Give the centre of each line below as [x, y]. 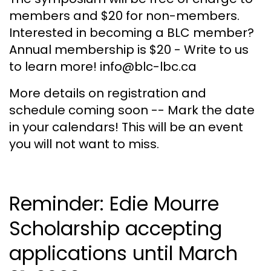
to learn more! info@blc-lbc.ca [103, 66]
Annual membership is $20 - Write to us [129, 49]
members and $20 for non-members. [124, 15]
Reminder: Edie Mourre [114, 203]
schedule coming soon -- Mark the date [132, 110]
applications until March [123, 253]
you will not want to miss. [84, 144]
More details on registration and [108, 93]
